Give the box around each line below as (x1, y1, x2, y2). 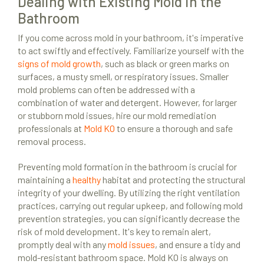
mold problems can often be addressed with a (18, 84, 195, 95)
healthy (72, 174, 101, 186)
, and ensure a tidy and (155, 239, 240, 250)
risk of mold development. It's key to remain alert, (18, 226, 211, 237)
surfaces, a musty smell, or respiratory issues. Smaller (18, 71, 229, 82)
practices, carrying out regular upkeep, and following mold (18, 200, 243, 212)
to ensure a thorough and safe (115, 123, 233, 134)
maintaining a (18, 174, 72, 186)
